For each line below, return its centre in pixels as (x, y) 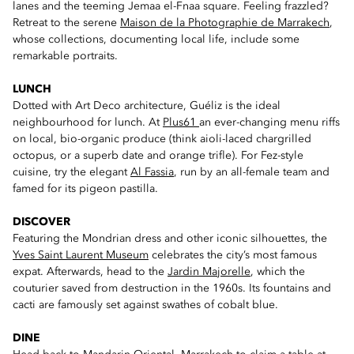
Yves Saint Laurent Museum (81, 255)
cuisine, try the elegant (72, 172)
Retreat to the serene (66, 23)
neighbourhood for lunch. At (88, 122)
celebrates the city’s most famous (233, 255)
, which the (278, 272)
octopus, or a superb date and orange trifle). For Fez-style (158, 156)
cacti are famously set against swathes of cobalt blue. (145, 305)
